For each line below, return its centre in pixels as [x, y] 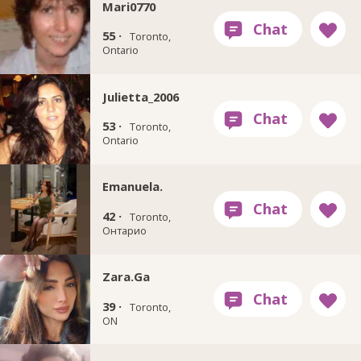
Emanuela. [132, 187]
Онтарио [124, 230]
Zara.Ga [126, 277]
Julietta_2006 [140, 96]
